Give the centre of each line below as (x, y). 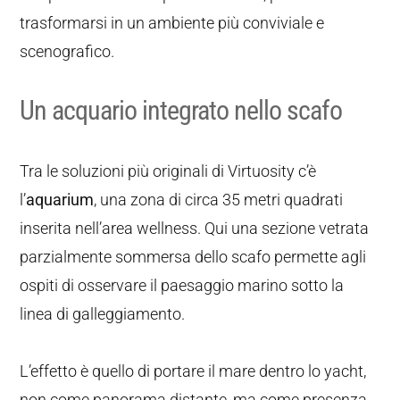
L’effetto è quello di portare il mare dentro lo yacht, (193, 371)
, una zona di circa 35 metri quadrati (219, 200)
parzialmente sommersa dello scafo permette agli (193, 257)
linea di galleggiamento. (103, 314)
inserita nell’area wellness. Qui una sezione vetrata (195, 228)
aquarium (60, 200)
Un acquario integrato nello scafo (181, 110)
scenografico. (67, 51)
